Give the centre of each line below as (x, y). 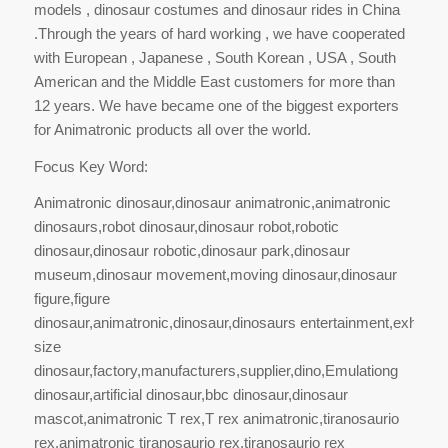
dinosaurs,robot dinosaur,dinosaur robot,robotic (186, 227)
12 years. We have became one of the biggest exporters (216, 105)
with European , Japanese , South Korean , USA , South (214, 57)
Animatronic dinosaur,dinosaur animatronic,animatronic (212, 203)
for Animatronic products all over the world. (172, 129)
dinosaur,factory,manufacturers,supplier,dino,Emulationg (215, 371)
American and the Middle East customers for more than (214, 81)
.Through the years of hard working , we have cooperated (219, 33)
